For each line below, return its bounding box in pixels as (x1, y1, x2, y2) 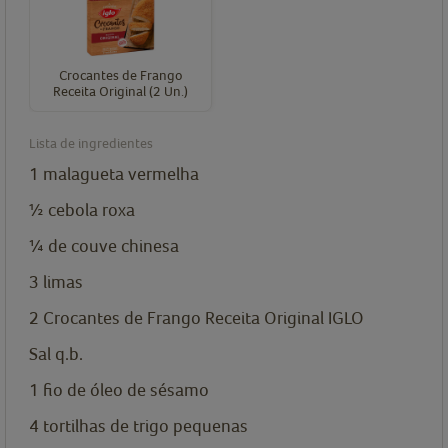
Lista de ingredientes (29, 135, 153, 152)
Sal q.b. (29, 343, 83, 365)
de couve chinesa (48, 235, 179, 257)
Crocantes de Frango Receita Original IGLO (43, 307, 364, 329)
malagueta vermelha (43, 163, 199, 185)
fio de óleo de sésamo (43, 379, 209, 401)
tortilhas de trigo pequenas (43, 415, 248, 437)
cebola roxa (48, 199, 135, 221)
